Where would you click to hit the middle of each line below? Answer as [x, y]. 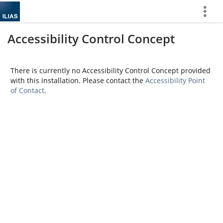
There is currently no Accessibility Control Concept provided [111, 70]
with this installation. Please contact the [78, 80]
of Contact [27, 90]
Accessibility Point [175, 80]
